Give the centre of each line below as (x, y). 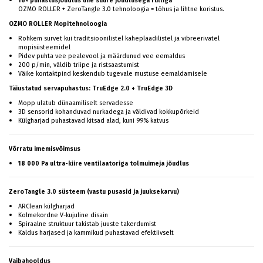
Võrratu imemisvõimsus (45, 149)
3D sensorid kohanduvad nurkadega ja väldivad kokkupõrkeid (109, 112)
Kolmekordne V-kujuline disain (63, 215)
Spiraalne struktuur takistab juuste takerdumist (87, 224)
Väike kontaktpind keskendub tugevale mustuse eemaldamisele (113, 74)
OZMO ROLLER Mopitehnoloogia (58, 24)
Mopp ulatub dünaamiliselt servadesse (76, 103)
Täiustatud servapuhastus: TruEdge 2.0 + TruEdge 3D (91, 88)
